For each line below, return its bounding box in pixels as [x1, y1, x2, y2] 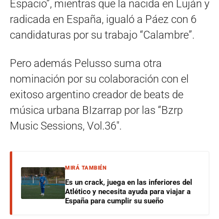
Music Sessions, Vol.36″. [10, 119, 122, 132]
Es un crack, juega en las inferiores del [65, 177, 192, 187]
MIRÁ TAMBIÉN [65, 164, 107, 171]
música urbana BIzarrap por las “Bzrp [10, 104, 183, 116]
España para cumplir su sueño [65, 196, 163, 205]
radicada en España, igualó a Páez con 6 [10, 13, 197, 25]
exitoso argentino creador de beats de [10, 88, 183, 101]
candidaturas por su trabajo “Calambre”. [10, 28, 195, 41]
